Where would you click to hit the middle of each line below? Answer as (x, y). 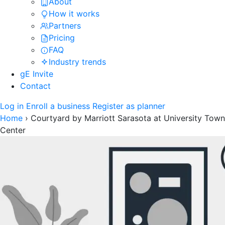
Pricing (62, 37)
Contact (35, 86)
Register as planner (129, 106)
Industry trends (77, 62)
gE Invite (37, 74)
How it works (74, 13)
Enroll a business (58, 106)
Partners (65, 25)
